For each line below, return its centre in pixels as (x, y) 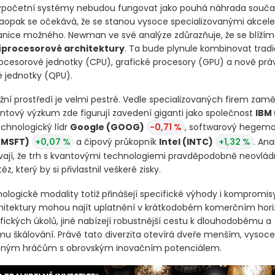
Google (88, 150)
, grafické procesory (154, 84)
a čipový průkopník (116, 165)
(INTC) (197, 165)
